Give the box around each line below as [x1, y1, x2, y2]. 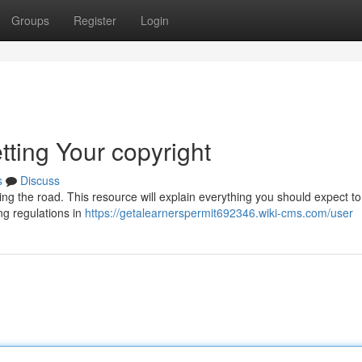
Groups [11, 12, 49, 28]
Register [74, 12, 116, 28]
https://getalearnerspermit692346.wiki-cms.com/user [85, 204, 353, 221]
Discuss [20, 172, 60, 188]
